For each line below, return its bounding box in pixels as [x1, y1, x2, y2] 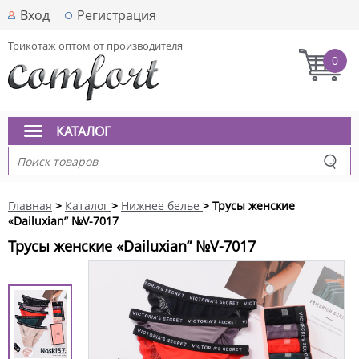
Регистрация [77, 6, 156, 24]
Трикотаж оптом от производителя [8, 38, 183, 53]
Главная [8, 198, 52, 213]
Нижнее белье [121, 198, 200, 213]
